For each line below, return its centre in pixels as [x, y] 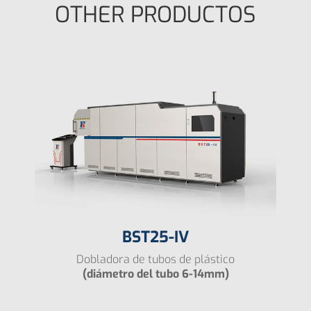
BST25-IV [155, 237]
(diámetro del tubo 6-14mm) [155, 274]
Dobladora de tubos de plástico [155, 260]
